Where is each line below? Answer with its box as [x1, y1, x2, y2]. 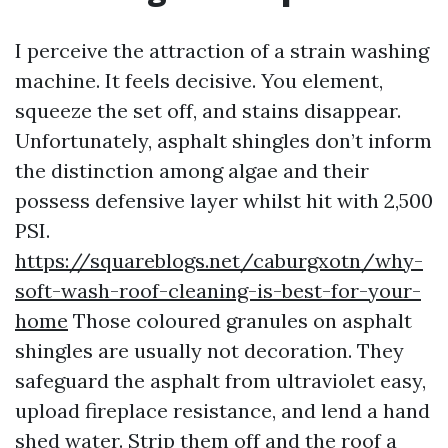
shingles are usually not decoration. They [15, 338, 404, 363]
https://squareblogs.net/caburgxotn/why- [15, 248, 423, 273]
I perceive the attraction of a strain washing [15, 38, 429, 63]
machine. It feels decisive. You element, [15, 68, 383, 93]
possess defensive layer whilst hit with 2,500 [15, 188, 433, 213]
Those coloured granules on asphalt [68, 308, 412, 333]
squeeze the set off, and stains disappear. [15, 98, 401, 123]
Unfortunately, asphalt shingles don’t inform [15, 128, 432, 153]
